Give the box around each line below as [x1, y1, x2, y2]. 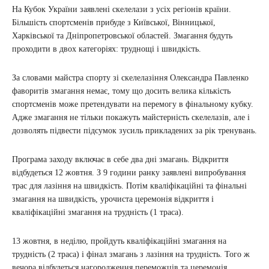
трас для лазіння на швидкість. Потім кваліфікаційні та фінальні [12, 181, 247, 190]
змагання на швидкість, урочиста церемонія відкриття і [12, 194, 214, 204]
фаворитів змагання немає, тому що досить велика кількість [12, 86, 231, 95]
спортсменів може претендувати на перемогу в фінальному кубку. [12, 99, 253, 109]
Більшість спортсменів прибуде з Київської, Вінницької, [12, 17, 216, 27]
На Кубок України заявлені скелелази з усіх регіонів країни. [12, 4, 231, 14]
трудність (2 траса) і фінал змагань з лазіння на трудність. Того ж [12, 249, 250, 259]
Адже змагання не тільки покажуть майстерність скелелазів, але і [12, 112, 250, 122]
